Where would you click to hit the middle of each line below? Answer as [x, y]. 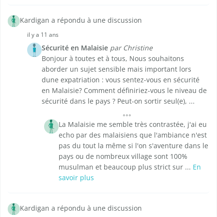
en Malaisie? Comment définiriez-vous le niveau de [124, 91]
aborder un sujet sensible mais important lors [116, 69]
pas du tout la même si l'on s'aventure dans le [133, 146]
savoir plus [76, 178]
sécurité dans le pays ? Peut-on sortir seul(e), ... [118, 101]
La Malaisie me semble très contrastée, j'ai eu [133, 124]
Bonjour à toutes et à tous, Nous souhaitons [113, 59]
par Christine [131, 48]
